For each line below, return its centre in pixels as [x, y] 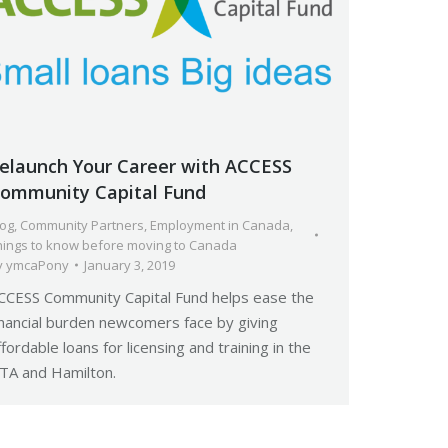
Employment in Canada [220, 224]
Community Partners [82, 224]
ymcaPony [37, 264]
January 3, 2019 [129, 264]
